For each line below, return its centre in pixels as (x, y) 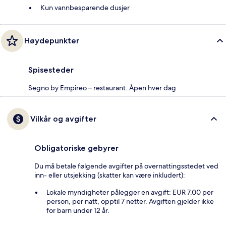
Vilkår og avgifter (63, 119)
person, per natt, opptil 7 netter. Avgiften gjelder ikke (130, 201)
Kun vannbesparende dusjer (85, 7)
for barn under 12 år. (78, 210)
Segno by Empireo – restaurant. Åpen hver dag (102, 88)
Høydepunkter (52, 40)
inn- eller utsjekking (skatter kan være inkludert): (110, 175)
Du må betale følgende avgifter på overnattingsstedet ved (126, 166)
